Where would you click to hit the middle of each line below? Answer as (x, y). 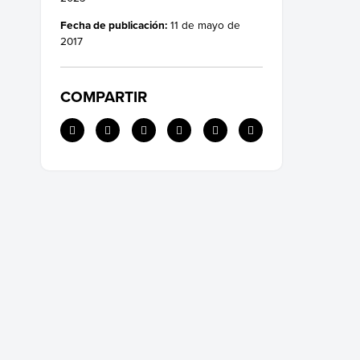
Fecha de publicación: (114, 25)
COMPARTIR (104, 97)
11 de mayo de (204, 24)
